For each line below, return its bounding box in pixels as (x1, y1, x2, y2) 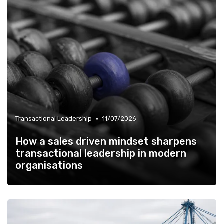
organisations (15, 159, 83, 172)
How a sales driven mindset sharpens (15, 135, 197, 148)
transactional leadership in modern (15, 147, 186, 160)
